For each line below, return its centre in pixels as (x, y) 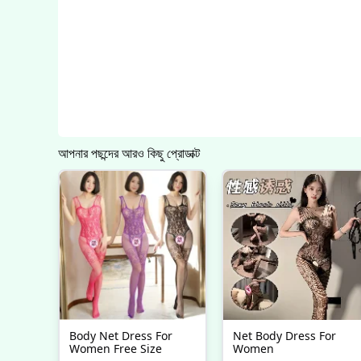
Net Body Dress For (284, 336)
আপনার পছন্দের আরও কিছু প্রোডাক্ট (129, 153)
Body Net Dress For (121, 336)
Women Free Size (116, 349)
